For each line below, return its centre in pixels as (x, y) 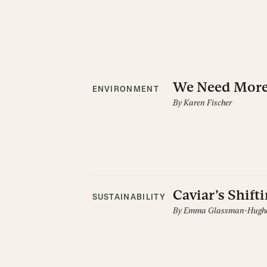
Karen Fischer (207, 103)
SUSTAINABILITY (129, 198)
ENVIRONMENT (125, 90)
